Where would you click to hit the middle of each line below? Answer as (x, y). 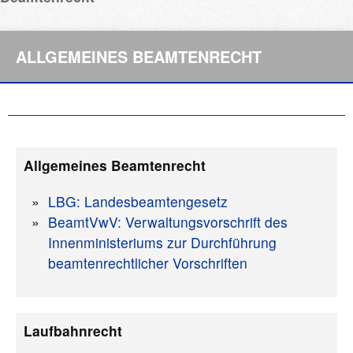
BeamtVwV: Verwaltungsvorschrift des (168, 222)
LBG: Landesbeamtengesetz (138, 202)
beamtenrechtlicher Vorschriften (148, 263)
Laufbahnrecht (73, 331)
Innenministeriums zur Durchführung (162, 243)
